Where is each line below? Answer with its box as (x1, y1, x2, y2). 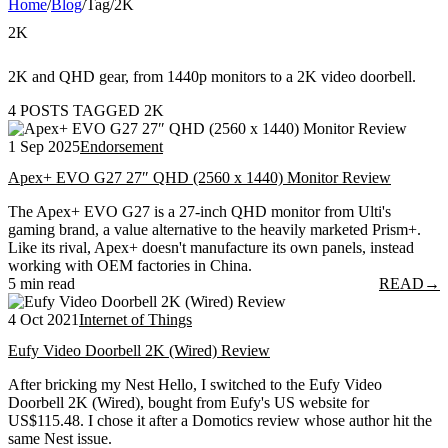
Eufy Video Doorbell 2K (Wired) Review (8, 342, 270, 360)
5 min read (8, 275, 75, 293)
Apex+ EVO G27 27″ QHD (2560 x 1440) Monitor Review (8, 169, 391, 187)
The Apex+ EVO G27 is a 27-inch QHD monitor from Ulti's (8, 203, 391, 221)
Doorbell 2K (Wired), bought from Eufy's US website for (8, 394, 369, 412)
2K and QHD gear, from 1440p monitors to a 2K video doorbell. (8, 67, 416, 85)
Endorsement (80, 137, 163, 155)
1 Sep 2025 (8, 137, 80, 155)
